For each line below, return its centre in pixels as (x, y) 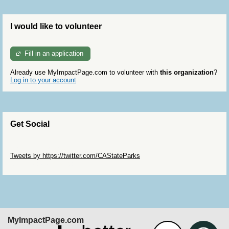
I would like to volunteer (56, 27)
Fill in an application (54, 54)
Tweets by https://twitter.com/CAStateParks (75, 155)
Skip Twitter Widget (39, 148)
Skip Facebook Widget (44, 163)
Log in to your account (43, 80)
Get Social (30, 124)
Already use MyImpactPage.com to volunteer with (85, 72)
